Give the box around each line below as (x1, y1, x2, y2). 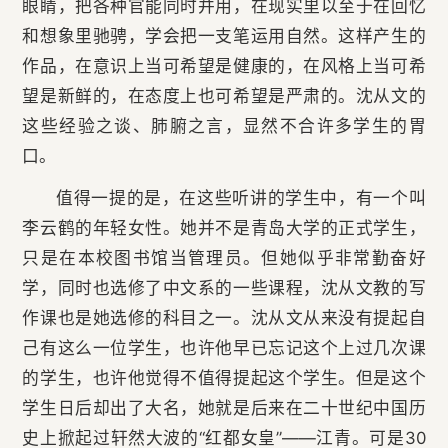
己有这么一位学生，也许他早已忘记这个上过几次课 (22, 338, 426, 359)
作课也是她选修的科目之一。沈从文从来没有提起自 (22, 308, 426, 329)
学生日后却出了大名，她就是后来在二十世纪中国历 (22, 398, 426, 419)
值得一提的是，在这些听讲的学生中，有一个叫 (55, 188, 426, 209)
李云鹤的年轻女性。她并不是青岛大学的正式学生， (22, 218, 426, 239)
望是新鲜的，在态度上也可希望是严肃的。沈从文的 (22, 86, 426, 107)
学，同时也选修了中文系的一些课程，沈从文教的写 (22, 278, 426, 299)
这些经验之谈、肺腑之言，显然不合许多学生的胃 (22, 116, 426, 137)
